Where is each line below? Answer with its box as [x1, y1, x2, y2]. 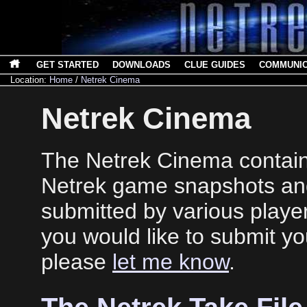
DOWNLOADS [112, 60, 171, 70]
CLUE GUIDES [184, 60, 245, 70]
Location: [10, 75, 49, 85]
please [41, 249, 112, 274]
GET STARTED [36, 60, 99, 70]
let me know [112, 249, 229, 274]
